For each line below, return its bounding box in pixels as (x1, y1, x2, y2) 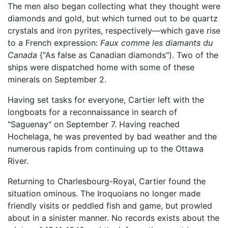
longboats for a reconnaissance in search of (8, 107, 177, 118)
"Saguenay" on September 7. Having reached (8, 119, 180, 130)
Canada (8, 50, 37, 61)
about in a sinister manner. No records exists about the (8, 213, 219, 223)
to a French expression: (8, 38, 100, 48)
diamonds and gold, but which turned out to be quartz (8, 13, 218, 24)
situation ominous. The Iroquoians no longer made (8, 188, 201, 199)
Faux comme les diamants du (100, 38, 213, 48)
